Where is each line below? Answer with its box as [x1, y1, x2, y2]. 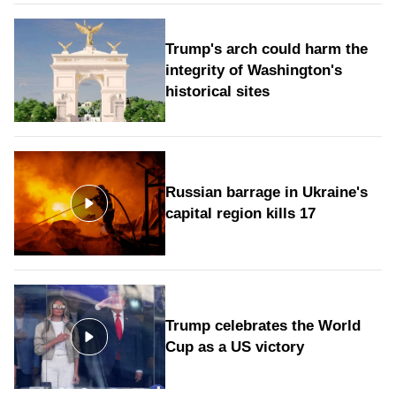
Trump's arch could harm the [164, 40, 368, 57]
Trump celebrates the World [164, 316, 361, 334]
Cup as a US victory [164, 338, 304, 355]
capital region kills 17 [164, 205, 316, 223]
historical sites [164, 82, 270, 100]
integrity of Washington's [164, 61, 342, 79]
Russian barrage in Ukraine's [164, 184, 368, 202]
